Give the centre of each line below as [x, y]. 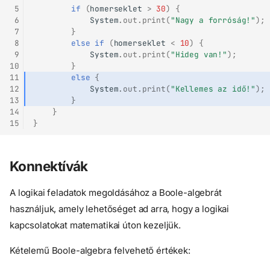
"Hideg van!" [199, 54]
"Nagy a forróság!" [213, 20]
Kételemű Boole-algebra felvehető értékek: [100, 251]
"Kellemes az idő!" [213, 89]
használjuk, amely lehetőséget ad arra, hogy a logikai [120, 209]
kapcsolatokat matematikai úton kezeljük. [96, 225]
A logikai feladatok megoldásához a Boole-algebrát [116, 193]
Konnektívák [49, 166]
